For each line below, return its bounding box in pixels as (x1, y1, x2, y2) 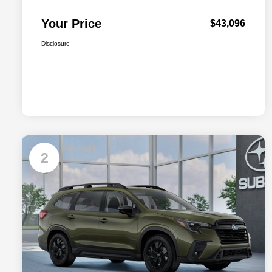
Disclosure (41, 40, 70, 47)
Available (62, 143, 97, 153)
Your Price (41, 17, 101, 31)
